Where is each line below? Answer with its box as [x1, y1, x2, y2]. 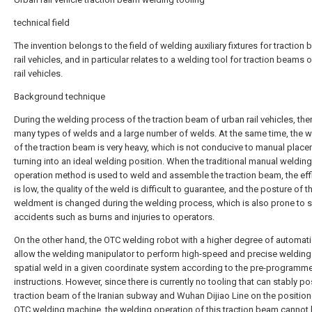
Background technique [14, 91, 105, 102]
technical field [14, 17, 70, 28]
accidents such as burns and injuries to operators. [14, 212, 214, 222]
